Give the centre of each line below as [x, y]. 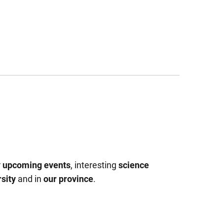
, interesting [94, 165]
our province [68, 179]
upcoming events [37, 165]
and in [30, 179]
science [134, 165]
